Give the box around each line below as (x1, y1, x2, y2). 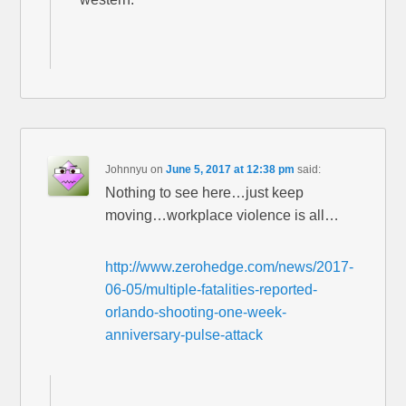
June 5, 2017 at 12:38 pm (166, 162, 295, 176)
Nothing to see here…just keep (105, 184, 304, 200)
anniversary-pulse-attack (105, 326, 264, 343)
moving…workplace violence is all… (105, 207, 340, 223)
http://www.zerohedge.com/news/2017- (105, 258, 354, 275)
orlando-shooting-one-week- (105, 304, 287, 320)
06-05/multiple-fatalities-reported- (105, 281, 318, 297)
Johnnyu (105, 162, 149, 176)
